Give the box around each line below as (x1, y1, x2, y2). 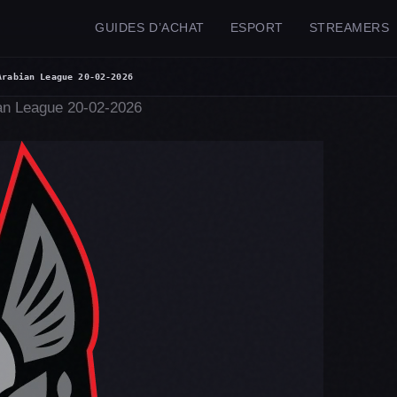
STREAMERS (308, 21, 390, 35)
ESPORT (230, 21, 284, 35)
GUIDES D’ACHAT (95, 21, 205, 35)
